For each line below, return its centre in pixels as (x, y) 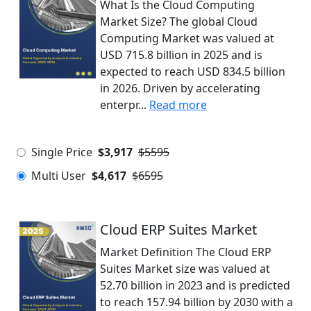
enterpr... (123, 105)
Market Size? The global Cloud (179, 22)
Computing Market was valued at (187, 38)
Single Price (62, 152)
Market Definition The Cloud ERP (186, 252)
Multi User (59, 176)
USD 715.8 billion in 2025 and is (181, 55)
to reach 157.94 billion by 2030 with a (196, 302)
